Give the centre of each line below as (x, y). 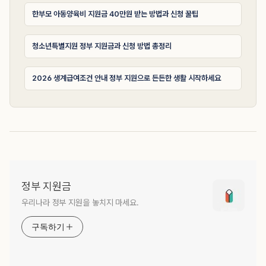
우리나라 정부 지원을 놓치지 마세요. (80, 202)
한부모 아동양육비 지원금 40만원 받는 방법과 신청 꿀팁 (115, 14)
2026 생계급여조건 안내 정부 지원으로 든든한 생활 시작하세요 (126, 78)
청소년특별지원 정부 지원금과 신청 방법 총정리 (102, 46)
